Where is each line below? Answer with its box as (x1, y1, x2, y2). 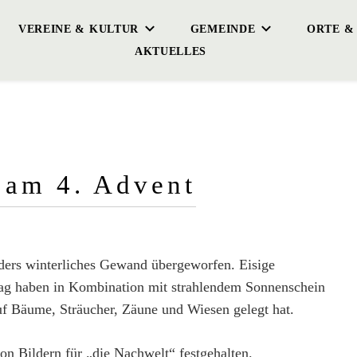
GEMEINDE (190, 22, 256, 35)
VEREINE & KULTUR (18, 22, 139, 35)
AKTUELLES (134, 45, 207, 57)
